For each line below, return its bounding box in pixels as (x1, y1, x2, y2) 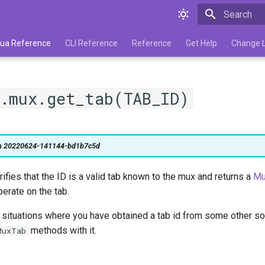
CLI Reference (65, 38, 118, 48)
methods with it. (28, 225, 96, 236)
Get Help (186, 38, 217, 48)
